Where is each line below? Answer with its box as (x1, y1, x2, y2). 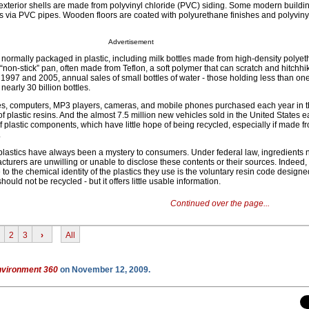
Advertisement (108, 38, 154, 46)
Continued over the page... (170, 199, 270, 209)
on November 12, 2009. (58, 265, 150, 275)
